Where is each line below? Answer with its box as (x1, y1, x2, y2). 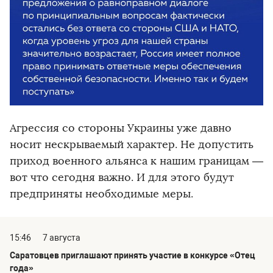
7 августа (43, 233, 80, 243)
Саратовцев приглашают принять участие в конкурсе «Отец (10, 250, 255, 261)
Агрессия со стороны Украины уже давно (10, 121, 232, 135)
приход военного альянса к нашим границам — (10, 154, 263, 168)
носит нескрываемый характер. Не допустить (10, 138, 253, 152)
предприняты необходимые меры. (10, 187, 193, 201)
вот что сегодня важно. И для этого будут (10, 171, 234, 185)
